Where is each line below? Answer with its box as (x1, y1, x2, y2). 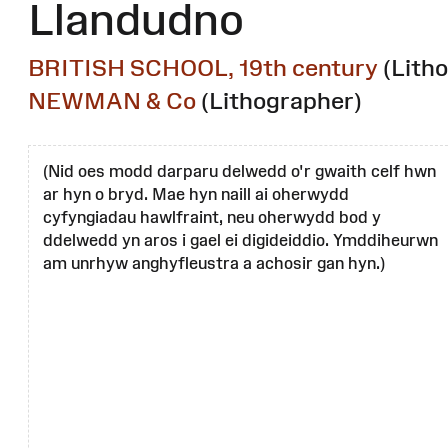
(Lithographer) (201, 87, 362, 115)
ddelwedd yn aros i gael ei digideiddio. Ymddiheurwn (43, 231, 438, 250)
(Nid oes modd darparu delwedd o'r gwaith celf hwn (43, 162, 436, 181)
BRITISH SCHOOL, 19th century (28, 54, 378, 82)
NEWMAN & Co (28, 87, 196, 115)
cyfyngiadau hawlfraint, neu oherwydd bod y (43, 208, 381, 227)
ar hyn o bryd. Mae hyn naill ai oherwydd (43, 185, 349, 204)
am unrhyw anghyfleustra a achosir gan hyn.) (43, 254, 385, 273)
